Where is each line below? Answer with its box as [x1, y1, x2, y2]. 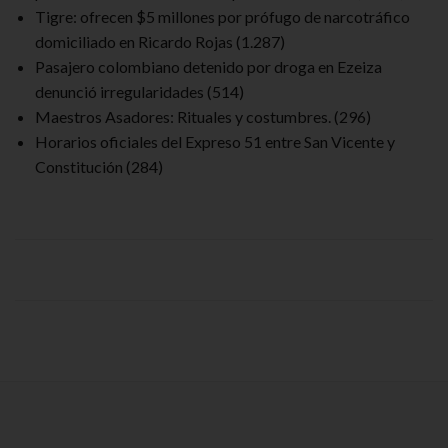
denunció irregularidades [35, 81, 204, 101]
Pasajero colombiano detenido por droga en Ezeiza [35, 56, 382, 76]
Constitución [35, 156, 123, 176]
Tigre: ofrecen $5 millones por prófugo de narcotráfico [35, 6, 410, 26]
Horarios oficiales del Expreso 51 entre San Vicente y [35, 131, 395, 151]
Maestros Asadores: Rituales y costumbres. [35, 106, 331, 126]
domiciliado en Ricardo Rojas [35, 31, 233, 51]
